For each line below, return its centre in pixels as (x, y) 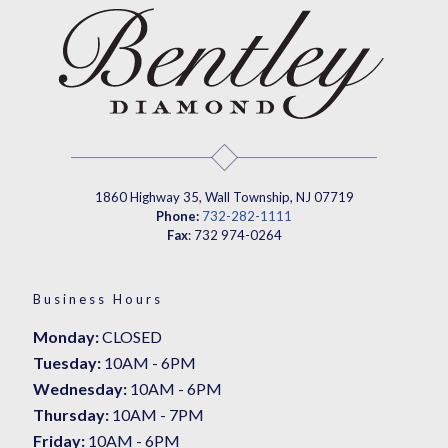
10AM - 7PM (156, 414)
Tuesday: (67, 362)
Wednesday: (80, 388)
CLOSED (130, 336)
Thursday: (71, 414)
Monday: (66, 336)
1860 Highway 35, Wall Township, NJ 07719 (224, 197)
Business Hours (98, 299)
